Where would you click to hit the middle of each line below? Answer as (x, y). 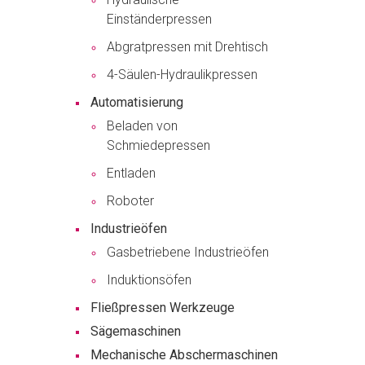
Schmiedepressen (158, 146)
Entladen (131, 174)
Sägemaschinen (136, 332)
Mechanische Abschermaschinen (184, 355)
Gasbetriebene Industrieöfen (188, 253)
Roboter (130, 201)
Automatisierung (137, 103)
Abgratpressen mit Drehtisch (187, 47)
